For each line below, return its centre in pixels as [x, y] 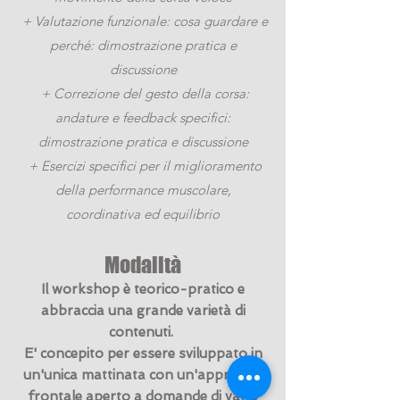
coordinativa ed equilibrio [143, 214]
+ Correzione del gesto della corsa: [143, 93]
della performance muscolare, [143, 190]
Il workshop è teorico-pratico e [143, 289]
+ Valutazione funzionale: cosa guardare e [143, 21]
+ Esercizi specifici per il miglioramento [143, 166]
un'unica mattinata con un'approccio [143, 375]
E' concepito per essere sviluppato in [143, 354]
